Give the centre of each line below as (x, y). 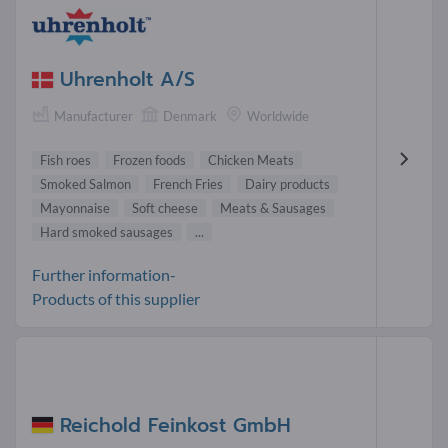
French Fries (188, 184)
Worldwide (278, 115)
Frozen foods (149, 160)
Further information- (104, 275)
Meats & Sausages (273, 208)
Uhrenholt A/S (127, 79)
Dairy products (287, 184)
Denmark (190, 115)
